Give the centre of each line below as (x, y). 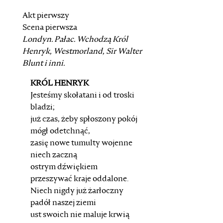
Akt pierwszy (46, 16)
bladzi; (42, 108)
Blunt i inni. (43, 64)
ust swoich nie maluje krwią (80, 215)
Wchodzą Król (102, 40)
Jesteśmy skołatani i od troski (82, 96)
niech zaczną (54, 155)
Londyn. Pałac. (49, 40)
